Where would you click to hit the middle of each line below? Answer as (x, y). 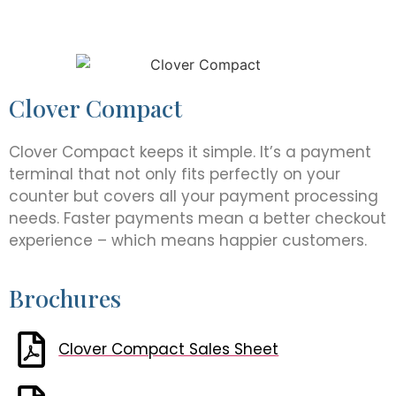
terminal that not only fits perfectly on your (175, 175)
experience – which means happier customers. (188, 241)
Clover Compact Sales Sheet (169, 349)
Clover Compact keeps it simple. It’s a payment (190, 152)
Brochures (65, 297)
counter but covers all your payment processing (194, 197)
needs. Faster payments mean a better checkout (198, 219)
